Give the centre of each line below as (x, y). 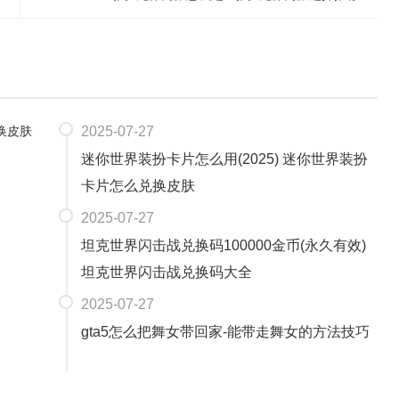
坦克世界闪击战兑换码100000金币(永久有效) (224, 245)
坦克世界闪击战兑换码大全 (167, 272)
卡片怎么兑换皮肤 (138, 186)
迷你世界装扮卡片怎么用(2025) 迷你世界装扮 (224, 159)
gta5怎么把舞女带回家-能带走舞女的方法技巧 (225, 332)
